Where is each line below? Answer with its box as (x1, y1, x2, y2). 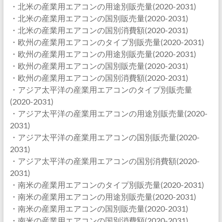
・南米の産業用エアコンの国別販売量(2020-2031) (9, 204, 188, 213)
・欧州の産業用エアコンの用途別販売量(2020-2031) (9, 49, 196, 58)
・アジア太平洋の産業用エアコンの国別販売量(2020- (9, 132, 200, 142)
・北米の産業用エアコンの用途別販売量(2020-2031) (9, 1, 196, 11)
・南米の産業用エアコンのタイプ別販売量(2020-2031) (9, 180, 204, 189)
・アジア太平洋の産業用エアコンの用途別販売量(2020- (9, 109, 208, 118)
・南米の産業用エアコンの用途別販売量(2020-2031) (9, 192, 196, 201)
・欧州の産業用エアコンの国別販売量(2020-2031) (9, 61, 188, 70)
